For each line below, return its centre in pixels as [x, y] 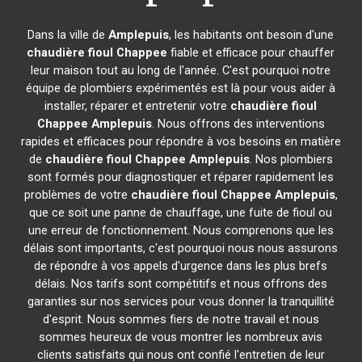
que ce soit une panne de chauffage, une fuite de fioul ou [181, 213]
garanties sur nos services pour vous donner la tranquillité [181, 301]
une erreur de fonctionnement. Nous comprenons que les [181, 230]
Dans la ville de [68, 35]
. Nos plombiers [291, 159]
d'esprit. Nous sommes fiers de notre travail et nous [181, 319]
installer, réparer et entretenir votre [138, 106]
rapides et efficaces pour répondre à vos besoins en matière [181, 141]
